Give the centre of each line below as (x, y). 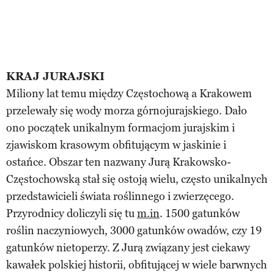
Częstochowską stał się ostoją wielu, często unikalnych (137, 179)
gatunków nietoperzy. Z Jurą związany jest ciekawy (128, 247)
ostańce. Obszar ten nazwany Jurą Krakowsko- (119, 162)
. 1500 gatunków (200, 213)
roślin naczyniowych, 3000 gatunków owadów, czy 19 (134, 230)
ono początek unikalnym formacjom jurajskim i (120, 128)
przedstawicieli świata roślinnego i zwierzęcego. (120, 196)
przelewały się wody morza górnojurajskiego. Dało (127, 110)
